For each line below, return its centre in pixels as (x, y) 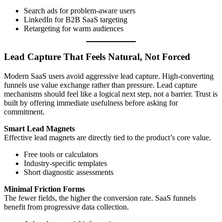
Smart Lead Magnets (39, 128)
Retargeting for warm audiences (74, 29)
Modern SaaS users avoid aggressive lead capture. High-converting (109, 76)
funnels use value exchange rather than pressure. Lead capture (101, 85)
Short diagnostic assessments (69, 172)
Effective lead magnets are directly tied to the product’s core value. (108, 137)
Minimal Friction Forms (44, 189)
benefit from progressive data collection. (66, 207)
